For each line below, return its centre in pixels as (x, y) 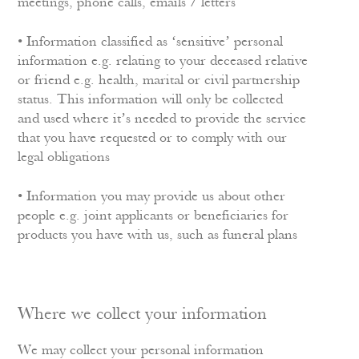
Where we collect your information (143, 315)
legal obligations (64, 157)
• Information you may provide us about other (152, 197)
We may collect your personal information (141, 351)
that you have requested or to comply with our (153, 138)
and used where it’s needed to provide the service (162, 119)
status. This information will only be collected (151, 100)
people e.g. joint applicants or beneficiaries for (153, 216)
